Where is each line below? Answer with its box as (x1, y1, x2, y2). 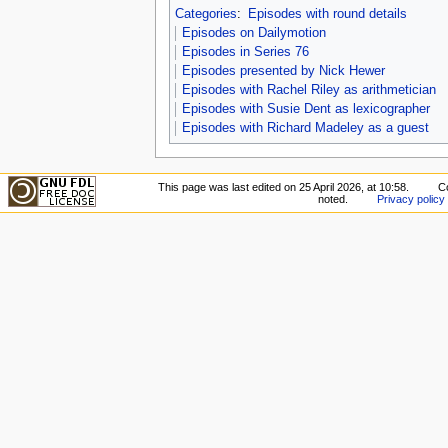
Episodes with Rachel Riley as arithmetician (181, 83, 436, 98)
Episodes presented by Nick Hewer (181, 64, 385, 79)
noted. (317, 193, 348, 206)
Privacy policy (377, 193, 446, 206)
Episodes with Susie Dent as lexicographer (181, 102, 430, 117)
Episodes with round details (247, 7, 407, 22)
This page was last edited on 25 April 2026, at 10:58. (157, 181, 409, 194)
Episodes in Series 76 (181, 45, 309, 60)
